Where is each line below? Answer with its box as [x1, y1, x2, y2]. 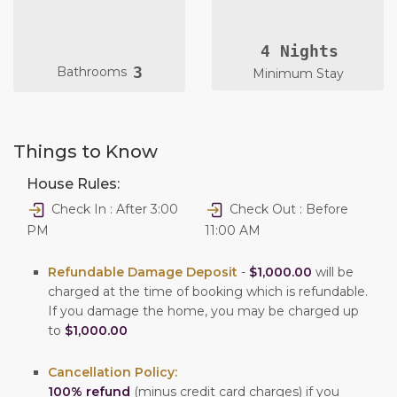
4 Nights [260, 41, 339, 60]
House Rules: [27, 175, 120, 193]
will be [312, 264, 354, 281]
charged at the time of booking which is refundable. [48, 284, 368, 300]
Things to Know [13, 141, 158, 163]
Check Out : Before [226, 201, 348, 218]
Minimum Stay [252, 65, 344, 82]
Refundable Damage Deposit [48, 264, 237, 281]
